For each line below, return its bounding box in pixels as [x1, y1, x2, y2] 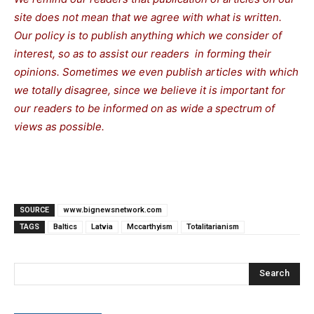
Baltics [53, 221, 77, 231]
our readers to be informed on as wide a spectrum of [14, 101, 275, 115]
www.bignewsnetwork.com [63, 205, 162, 214]
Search [259, 268, 289, 279]
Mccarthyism [127, 221, 172, 231]
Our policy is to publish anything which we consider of [14, 28, 282, 42]
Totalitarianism [186, 221, 239, 231]
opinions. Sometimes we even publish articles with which [14, 64, 299, 78]
